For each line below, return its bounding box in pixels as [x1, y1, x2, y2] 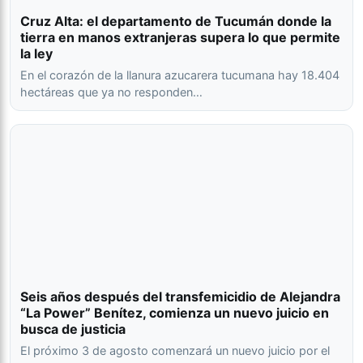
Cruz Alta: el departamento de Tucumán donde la [20, 13, 331, 30]
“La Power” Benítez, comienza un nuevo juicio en [20, 305, 329, 322]
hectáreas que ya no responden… [20, 85, 203, 100]
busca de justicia [20, 321, 126, 338]
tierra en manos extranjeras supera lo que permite [20, 29, 340, 46]
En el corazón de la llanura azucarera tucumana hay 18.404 [20, 68, 340, 83]
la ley [20, 45, 53, 62]
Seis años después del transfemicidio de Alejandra [20, 288, 340, 305]
